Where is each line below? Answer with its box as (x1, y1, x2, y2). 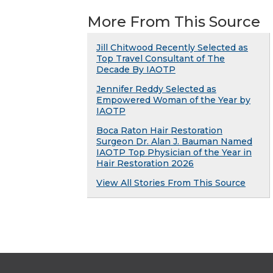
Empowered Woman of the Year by (96, 94, 250, 106)
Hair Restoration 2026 (96, 158, 194, 169)
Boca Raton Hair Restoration (96, 125, 222, 136)
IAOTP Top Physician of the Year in (96, 147, 252, 158)
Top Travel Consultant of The (96, 53, 225, 65)
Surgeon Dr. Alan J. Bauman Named (96, 136, 252, 147)
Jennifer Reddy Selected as (96, 83, 216, 95)
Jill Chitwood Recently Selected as (96, 42, 248, 54)
